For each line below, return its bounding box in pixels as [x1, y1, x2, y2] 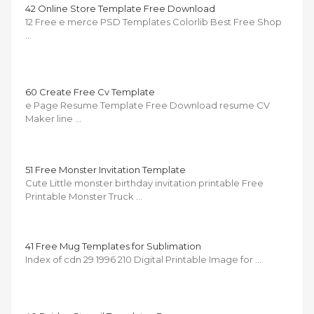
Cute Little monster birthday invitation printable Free [25, 177, 264, 189]
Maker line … [25, 112, 81, 124]
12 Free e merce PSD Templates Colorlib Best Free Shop [25, 15, 282, 27]
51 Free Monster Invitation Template [25, 163, 186, 175]
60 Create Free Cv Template [25, 86, 155, 97]
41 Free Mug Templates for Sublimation [25, 240, 201, 252]
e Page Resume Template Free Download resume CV [25, 99, 270, 111]
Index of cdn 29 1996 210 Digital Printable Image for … [25, 253, 261, 265]
